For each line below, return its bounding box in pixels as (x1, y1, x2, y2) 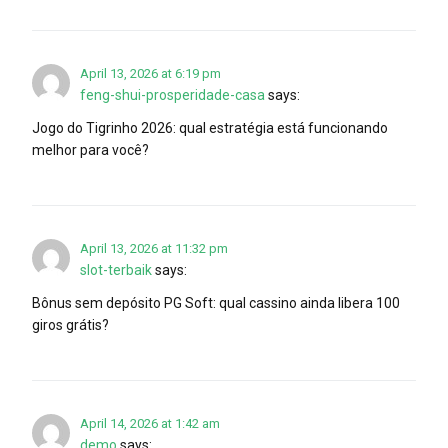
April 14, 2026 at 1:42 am (80, 415, 220, 431)
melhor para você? (32, 141, 149, 158)
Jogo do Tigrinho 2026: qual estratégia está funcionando (32, 119, 388, 136)
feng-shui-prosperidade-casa (80, 86, 265, 103)
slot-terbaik (80, 261, 152, 278)
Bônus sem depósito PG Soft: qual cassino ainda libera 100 (32, 294, 400, 311)
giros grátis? (32, 316, 109, 333)
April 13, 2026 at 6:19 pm (80, 65, 221, 81)
